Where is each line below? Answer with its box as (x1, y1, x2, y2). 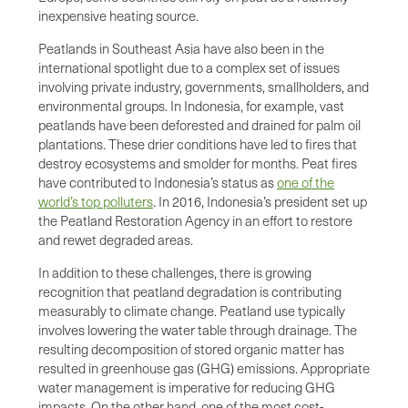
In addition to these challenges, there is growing (38, 262, 311, 281)
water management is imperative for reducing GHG (38, 377, 335, 396)
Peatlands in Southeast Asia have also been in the (38, 38, 324, 57)
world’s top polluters (38, 191, 153, 210)
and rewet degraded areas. (38, 229, 193, 249)
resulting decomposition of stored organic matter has (38, 339, 344, 358)
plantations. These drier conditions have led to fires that (38, 134, 357, 153)
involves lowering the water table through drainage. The (38, 320, 357, 339)
